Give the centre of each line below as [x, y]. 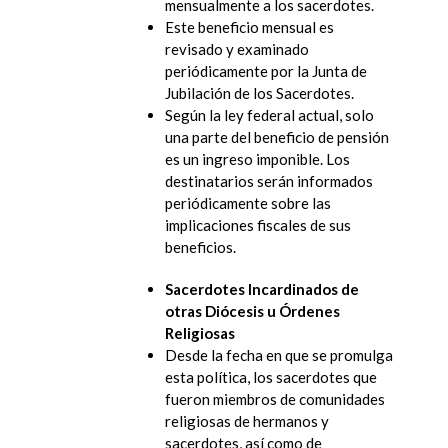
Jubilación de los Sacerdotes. [259, 92]
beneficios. [200, 246]
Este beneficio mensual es [249, 26]
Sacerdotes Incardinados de [262, 288]
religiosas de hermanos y [247, 420]
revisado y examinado [237, 48]
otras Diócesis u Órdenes [252, 310]
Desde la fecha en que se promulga [279, 354]
